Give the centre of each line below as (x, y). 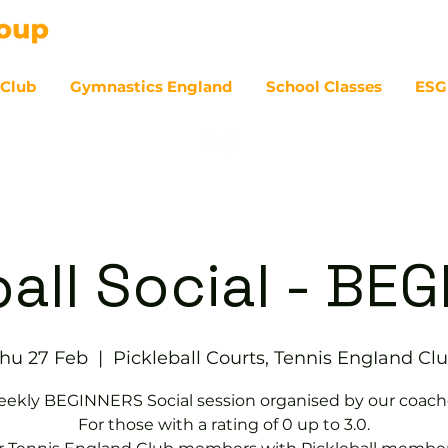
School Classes (323, 86)
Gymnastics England (151, 86)
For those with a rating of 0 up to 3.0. (224, 424)
